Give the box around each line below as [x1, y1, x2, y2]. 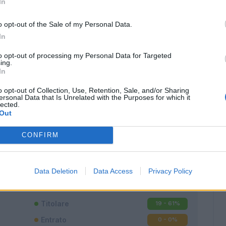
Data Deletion [34, 166, 78, 175]
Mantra [66, 132, 91, 141]
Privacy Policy [148, 166, 192, 175]
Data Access [93, 166, 133, 175]
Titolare [41, 199, 69, 208]
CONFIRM [21, 131, 59, 139]
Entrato [41, 215, 67, 224]
